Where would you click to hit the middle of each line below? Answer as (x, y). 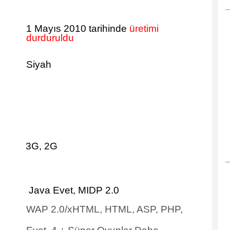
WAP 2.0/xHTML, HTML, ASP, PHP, (104, 209)
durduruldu (50, 38)
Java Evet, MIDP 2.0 (73, 190)
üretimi (144, 28)
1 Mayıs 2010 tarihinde (78, 28)
